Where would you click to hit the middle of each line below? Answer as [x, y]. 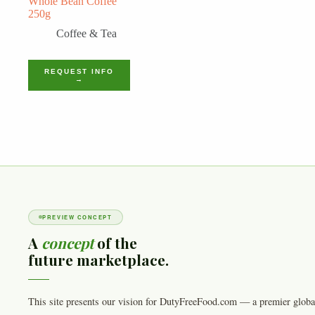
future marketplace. [98, 260]
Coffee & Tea [86, 33]
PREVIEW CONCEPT [77, 217]
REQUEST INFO [79, 71]
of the [115, 243]
